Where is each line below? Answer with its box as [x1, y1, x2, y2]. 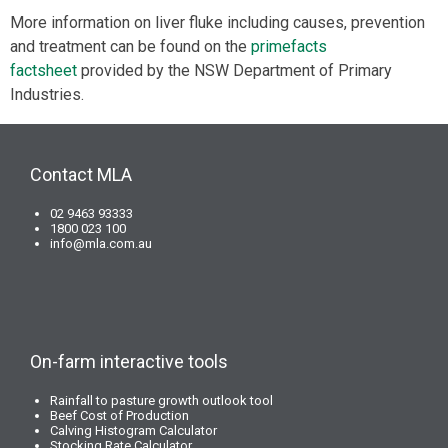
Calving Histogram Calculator [50, 423, 217, 438]
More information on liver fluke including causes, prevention [10, 13, 425, 32]
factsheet [10, 61, 77, 80]
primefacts [251, 37, 327, 56]
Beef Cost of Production [50, 408, 189, 423]
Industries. [10, 85, 84, 104]
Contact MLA [30, 164, 132, 185]
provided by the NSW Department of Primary [77, 61, 392, 80]
